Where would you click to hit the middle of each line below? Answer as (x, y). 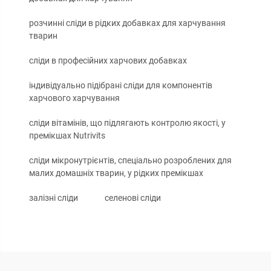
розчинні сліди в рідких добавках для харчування (127, 23)
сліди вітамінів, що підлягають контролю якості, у (127, 123)
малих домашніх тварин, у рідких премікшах (116, 173)
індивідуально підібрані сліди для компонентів (121, 86)
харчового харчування (74, 98)
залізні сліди (54, 198)
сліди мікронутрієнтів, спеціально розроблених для (130, 161)
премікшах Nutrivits (67, 136)
